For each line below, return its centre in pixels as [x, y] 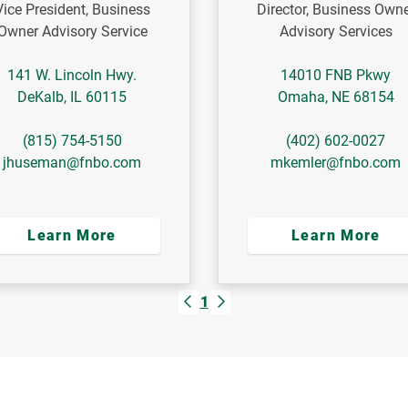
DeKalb [41, 97]
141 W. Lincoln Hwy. [72, 76]
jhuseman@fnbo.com [72, 163]
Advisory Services [336, 32]
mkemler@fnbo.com [336, 163]
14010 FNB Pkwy [336, 76]
